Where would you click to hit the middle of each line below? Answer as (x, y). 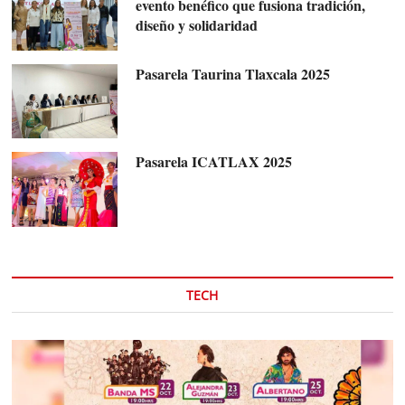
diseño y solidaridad (196, 25)
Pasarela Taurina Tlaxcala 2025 (232, 73)
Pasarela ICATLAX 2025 (213, 162)
